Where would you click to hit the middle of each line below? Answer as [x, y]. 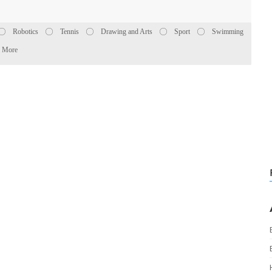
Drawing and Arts [127, 32]
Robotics [25, 32]
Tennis [70, 32]
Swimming [228, 32]
